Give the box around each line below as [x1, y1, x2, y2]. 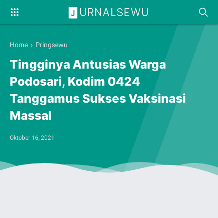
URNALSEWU [80, 5, 149, 19]
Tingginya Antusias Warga [10, 57, 166, 72]
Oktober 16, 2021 [10, 134, 54, 141]
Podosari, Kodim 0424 [10, 74, 140, 89]
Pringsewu [36, 41, 68, 49]
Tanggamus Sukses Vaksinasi [10, 91, 186, 106]
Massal [10, 108, 52, 123]
